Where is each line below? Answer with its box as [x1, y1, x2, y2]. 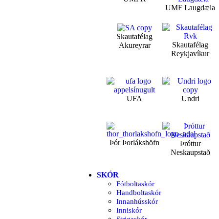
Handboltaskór [116, 189, 161, 197]
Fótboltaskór [116, 180, 154, 188]
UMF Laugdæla [165, 3, 216, 12]
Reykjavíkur [171, 49, 210, 58]
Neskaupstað [170, 148, 210, 157]
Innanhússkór [116, 197, 158, 206]
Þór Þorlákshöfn [109, 138, 160, 147]
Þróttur [179, 139, 201, 148]
